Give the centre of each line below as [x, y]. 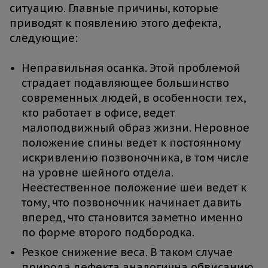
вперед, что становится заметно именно [132, 218]
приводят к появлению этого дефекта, [115, 23]
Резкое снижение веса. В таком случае [127, 252]
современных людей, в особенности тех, [133, 98]
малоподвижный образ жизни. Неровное [135, 128]
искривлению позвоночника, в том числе [135, 158]
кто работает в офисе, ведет [98, 113]
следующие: [44, 38]
